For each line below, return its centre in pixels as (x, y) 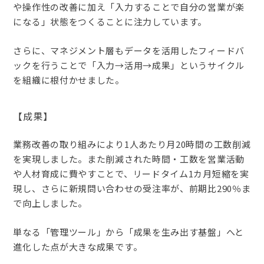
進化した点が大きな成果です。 (78, 246)
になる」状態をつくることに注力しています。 (110, 21)
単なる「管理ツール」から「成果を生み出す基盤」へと (128, 232)
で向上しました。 (50, 203)
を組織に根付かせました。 (69, 80)
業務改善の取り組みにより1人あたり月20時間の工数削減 (132, 144)
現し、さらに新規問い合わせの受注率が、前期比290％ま (132, 188)
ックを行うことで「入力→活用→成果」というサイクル (129, 65)
